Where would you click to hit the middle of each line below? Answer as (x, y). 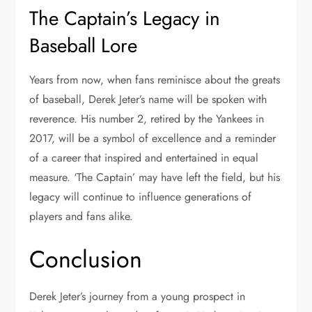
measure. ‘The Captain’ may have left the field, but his (155, 177)
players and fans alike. (81, 216)
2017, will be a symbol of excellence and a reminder (153, 138)
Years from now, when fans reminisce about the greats (155, 79)
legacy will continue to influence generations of (141, 196)
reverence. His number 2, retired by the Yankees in (147, 118)
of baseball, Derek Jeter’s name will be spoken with (148, 99)
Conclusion (86, 259)
